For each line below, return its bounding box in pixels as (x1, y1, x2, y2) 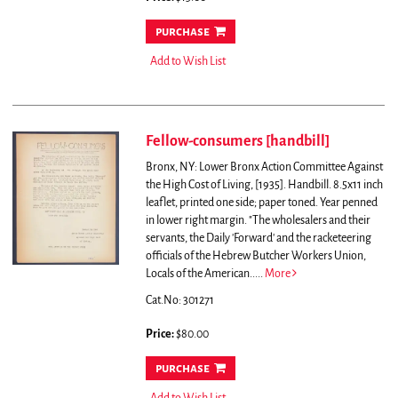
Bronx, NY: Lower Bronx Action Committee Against (145, 161, 383, 174)
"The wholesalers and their (248, 214, 370, 227)
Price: (145, 328, 176, 341)
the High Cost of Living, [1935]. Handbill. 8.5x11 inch (145, 179, 383, 192)
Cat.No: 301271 (145, 294, 214, 307)
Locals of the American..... (145, 267, 265, 281)
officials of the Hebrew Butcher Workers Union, (145, 250, 366, 263)
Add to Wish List (149, 55, 226, 68)
